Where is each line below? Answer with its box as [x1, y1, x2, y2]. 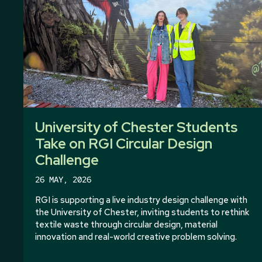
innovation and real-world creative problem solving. [35, 230, 237, 243]
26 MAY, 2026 [35, 174, 91, 185]
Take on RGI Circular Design [35, 134, 212, 153]
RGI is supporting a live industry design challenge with [35, 194, 247, 206]
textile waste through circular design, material [35, 218, 218, 230]
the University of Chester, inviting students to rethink [35, 206, 249, 218]
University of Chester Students [35, 118, 237, 136]
